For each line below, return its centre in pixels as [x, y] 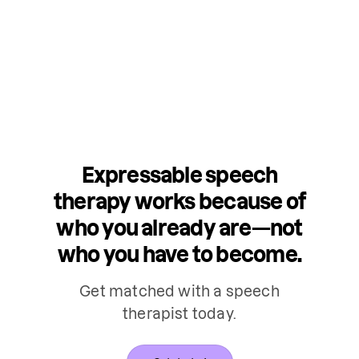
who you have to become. [179, 254]
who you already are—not [179, 228]
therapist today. [179, 313]
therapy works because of [179, 201]
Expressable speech [179, 175]
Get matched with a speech [179, 291]
